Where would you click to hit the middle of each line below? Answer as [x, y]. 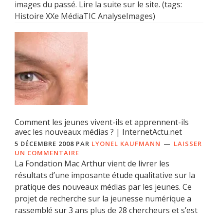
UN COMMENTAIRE [47, 153]
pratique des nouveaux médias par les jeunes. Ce [103, 187]
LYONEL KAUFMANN [126, 144]
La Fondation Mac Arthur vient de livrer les [92, 164]
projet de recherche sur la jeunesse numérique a [103, 199]
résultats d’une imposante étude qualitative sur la [105, 175]
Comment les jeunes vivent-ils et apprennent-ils [102, 122]
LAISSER [188, 144]
